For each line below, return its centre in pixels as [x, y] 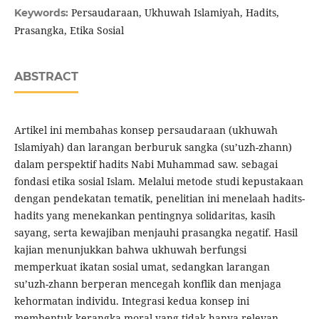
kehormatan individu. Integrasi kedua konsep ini [131, 301]
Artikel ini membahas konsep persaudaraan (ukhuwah [146, 130]
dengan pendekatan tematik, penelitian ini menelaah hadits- [159, 199]
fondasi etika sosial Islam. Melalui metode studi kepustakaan [158, 182]
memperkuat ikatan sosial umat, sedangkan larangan [142, 267]
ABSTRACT [46, 77]
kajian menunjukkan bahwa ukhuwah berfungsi [130, 250]
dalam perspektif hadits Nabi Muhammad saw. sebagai [146, 164]
